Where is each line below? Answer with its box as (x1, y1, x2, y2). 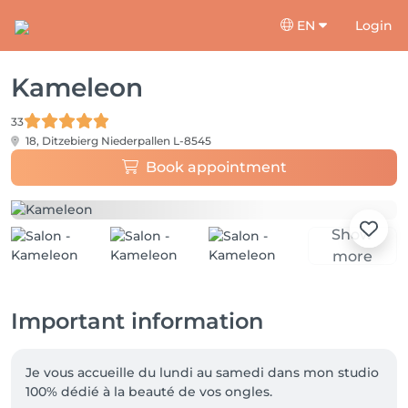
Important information (11, 308, 263, 334)
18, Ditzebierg (23, 134, 101, 148)
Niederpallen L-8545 (101, 134, 211, 148)
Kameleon (11, 72, 143, 103)
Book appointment (145, 158, 287, 176)
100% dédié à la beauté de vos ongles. (25, 383, 272, 400)
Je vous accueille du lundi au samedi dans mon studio (25, 364, 382, 381)
